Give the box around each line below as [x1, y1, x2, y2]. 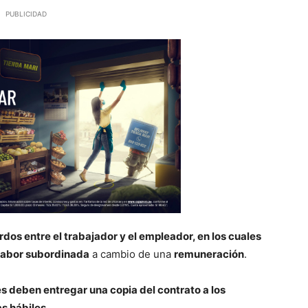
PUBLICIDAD [5, 10, 47, 18]
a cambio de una [89, 247, 174, 261]
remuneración [174, 247, 244, 261]
